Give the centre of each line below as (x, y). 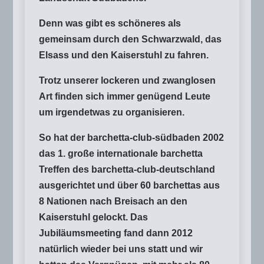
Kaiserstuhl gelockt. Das (93, 217)
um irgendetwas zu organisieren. (112, 112)
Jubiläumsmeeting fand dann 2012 (116, 233)
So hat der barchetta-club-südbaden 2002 (131, 137)
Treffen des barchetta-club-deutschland (127, 169)
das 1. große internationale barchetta (121, 153)
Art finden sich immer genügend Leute (125, 96)
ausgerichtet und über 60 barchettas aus (129, 185)
